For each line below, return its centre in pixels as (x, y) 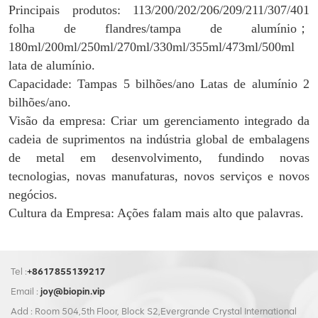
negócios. (33, 195)
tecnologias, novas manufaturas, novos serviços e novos (159, 176)
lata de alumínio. (52, 66)
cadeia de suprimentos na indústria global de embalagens (159, 139)
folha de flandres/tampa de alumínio (153, 29)
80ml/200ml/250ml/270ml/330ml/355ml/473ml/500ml (155, 47)
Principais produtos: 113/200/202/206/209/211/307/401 (159, 10)
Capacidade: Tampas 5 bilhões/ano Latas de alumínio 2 (159, 84)
